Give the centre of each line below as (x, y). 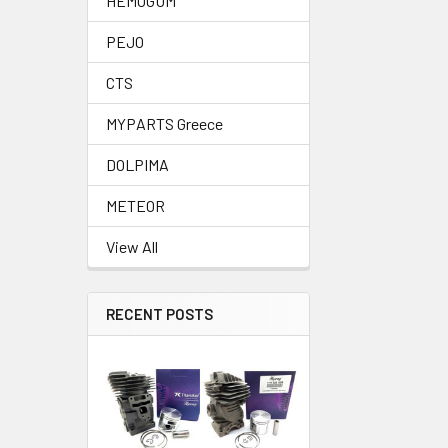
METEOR (135, 205)
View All (132, 246)
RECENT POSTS (159, 314)
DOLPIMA (137, 164)
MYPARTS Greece (164, 123)
